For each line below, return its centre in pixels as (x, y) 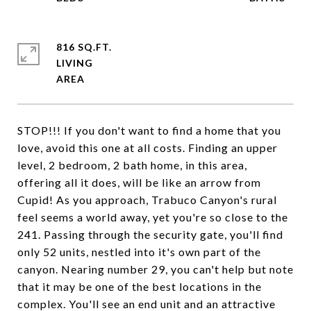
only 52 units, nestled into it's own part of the (139, 252)
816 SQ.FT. (84, 47)
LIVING (75, 63)
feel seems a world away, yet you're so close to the (153, 217)
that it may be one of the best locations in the (140, 286)
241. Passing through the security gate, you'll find (150, 234)
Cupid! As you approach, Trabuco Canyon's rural (147, 200)
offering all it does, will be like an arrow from (139, 182)
